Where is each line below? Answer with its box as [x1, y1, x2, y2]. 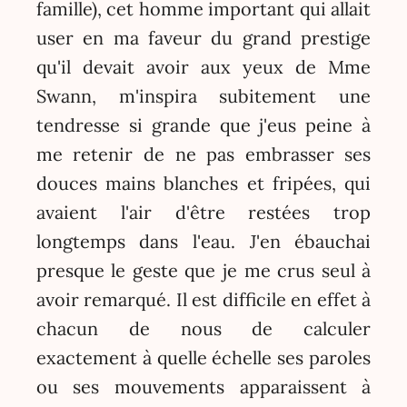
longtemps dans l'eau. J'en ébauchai [35, 230, 372, 253]
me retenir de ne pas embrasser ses [35, 143, 372, 166]
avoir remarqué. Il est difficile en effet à [35, 288, 372, 312]
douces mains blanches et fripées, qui [35, 172, 372, 195]
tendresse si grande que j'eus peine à [35, 114, 372, 137]
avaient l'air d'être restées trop [35, 201, 372, 224]
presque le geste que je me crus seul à [35, 259, 372, 283]
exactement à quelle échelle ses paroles [35, 346, 372, 370]
